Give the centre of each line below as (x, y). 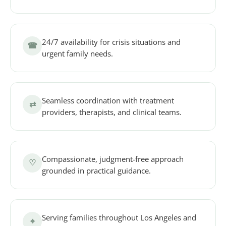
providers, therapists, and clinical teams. (112, 112)
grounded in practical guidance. (96, 170)
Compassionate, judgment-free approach (113, 159)
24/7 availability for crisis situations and (111, 42)
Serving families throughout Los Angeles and (119, 217)
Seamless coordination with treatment (108, 100)
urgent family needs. (77, 53)
